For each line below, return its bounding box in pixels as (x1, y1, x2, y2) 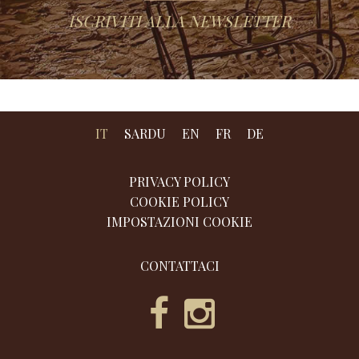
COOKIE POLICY (130, 192, 229, 210)
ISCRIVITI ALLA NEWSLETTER (68, 9, 291, 31)
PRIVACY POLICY (129, 172, 230, 190)
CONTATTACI (139, 256, 220, 274)
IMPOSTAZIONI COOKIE (107, 212, 252, 230)
